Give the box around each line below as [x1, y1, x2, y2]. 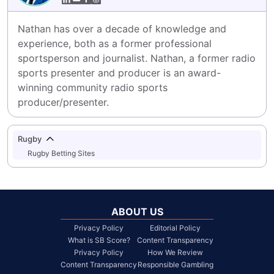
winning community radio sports [18, 81, 168, 94]
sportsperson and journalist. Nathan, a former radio [18, 52, 256, 64]
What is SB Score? [67, 235, 130, 245]
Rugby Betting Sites [28, 149, 95, 158]
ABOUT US [111, 206, 163, 218]
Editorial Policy [150, 223, 201, 233]
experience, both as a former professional [18, 37, 212, 50]
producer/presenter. [18, 96, 109, 108]
